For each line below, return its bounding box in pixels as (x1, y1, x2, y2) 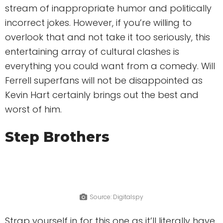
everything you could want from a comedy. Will (5, 59, 215, 72)
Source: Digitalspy (90, 193, 143, 202)
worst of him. (5, 103, 62, 115)
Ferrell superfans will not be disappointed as (5, 74, 203, 87)
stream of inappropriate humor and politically (5, 1, 212, 14)
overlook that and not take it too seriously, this (5, 30, 210, 43)
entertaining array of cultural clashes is (5, 45, 179, 58)
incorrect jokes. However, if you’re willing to (5, 16, 192, 29)
